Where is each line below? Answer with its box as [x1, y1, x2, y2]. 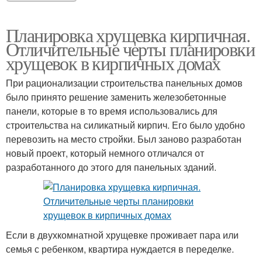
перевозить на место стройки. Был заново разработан [6, 132, 242, 146]
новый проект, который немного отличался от [6, 146, 204, 160]
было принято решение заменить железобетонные [6, 90, 226, 104]
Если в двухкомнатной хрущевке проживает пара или [6, 228, 239, 242]
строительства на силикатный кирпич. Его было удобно [6, 118, 245, 132]
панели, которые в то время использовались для [6, 104, 218, 118]
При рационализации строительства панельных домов [6, 76, 243, 89]
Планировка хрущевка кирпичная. [6, 22, 250, 47]
